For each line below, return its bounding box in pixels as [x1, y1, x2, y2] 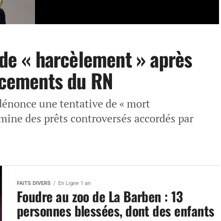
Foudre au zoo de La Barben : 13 [17, 186, 183, 206]
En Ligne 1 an [58, 180, 91, 186]
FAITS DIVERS [17, 180, 51, 186]
